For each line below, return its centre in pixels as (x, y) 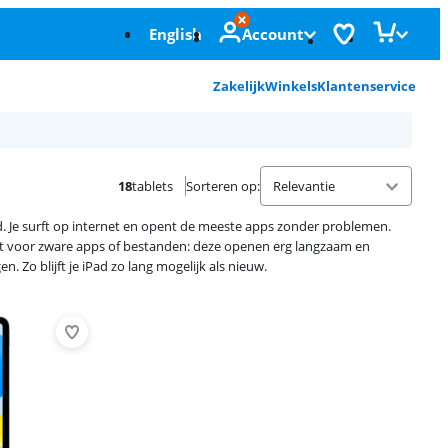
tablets (152, 186)
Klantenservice (366, 86)
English (175, 34)
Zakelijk (239, 86)
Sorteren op (221, 186)
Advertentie (146, 305)
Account (273, 34)
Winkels (291, 86)
